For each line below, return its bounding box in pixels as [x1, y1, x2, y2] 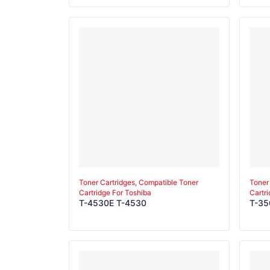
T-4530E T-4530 [79, 198, 146, 208]
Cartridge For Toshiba [79, 188, 151, 197]
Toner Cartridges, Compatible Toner [79, 178, 198, 187]
